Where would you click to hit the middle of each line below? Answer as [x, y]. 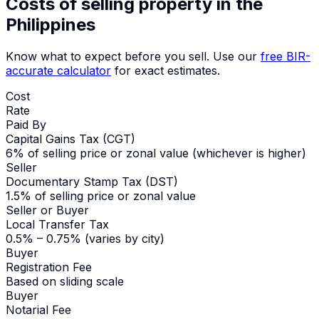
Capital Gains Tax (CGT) [70, 139]
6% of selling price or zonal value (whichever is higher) [156, 153]
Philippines [51, 25]
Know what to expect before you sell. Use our [133, 56]
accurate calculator [58, 70]
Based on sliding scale [65, 281]
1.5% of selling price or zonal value [101, 196]
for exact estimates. [166, 70]
